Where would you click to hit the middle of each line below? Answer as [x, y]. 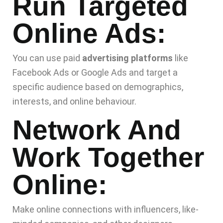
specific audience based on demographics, [98, 87]
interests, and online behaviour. [74, 102]
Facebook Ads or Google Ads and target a [95, 73]
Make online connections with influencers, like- [106, 210]
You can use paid [47, 58]
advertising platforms [127, 58]
